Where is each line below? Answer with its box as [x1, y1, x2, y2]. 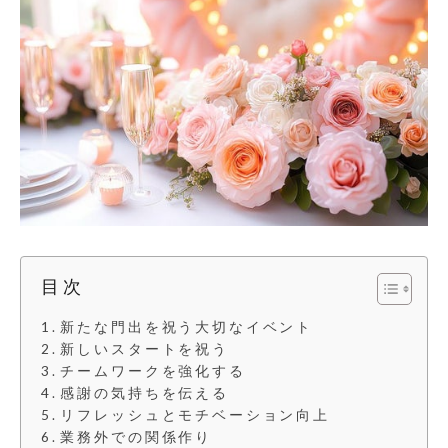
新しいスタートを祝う [60, 340, 229, 357]
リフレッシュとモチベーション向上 [60, 406, 331, 423]
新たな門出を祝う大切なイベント [60, 318, 314, 335]
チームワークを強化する [60, 362, 246, 379]
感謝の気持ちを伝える [60, 384, 229, 401]
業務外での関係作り [60, 428, 213, 445]
